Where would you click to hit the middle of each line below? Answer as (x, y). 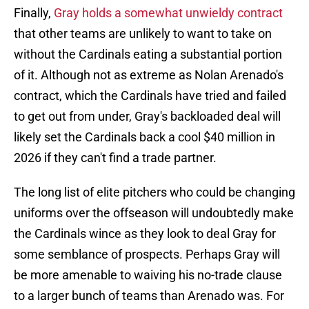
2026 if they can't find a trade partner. (115, 158)
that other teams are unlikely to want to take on (143, 34)
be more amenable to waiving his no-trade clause (148, 275)
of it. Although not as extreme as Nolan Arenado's (149, 75)
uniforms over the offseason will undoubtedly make (154, 213)
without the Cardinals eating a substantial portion (148, 54)
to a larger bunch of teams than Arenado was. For (149, 296)
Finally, (34, 13)
